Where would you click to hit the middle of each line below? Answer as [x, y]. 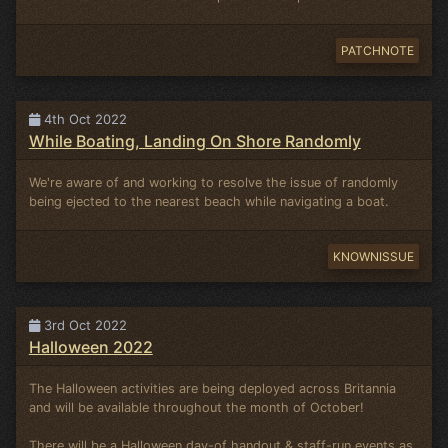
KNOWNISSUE [373, 256]
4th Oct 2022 [83, 118]
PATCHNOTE [377, 50]
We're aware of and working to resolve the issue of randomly [213, 182]
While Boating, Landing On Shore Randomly [194, 140]
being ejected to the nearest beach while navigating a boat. [208, 201]
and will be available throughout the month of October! [196, 407]
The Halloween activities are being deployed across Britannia [212, 388]
